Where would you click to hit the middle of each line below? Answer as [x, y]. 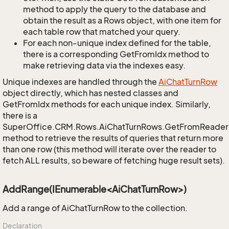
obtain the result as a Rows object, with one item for [122, 20]
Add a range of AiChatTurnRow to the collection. [95, 208]
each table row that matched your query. [102, 32]
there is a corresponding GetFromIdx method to [116, 54]
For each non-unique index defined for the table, [117, 43]
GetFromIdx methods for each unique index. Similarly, [107, 104]
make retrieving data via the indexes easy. [104, 65]
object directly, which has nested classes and [90, 93]
